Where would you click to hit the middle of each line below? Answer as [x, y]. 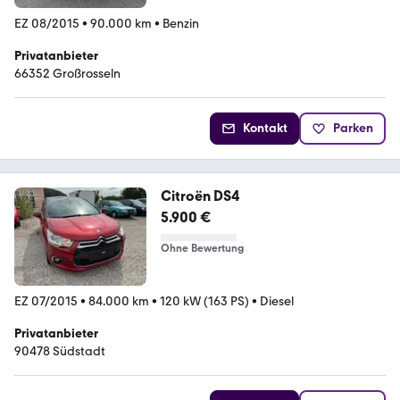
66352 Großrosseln [67, 73]
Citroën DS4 [200, 196]
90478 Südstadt [60, 352]
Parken [353, 128]
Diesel [277, 302]
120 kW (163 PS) [204, 302]
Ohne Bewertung [202, 248]
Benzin [181, 23]
